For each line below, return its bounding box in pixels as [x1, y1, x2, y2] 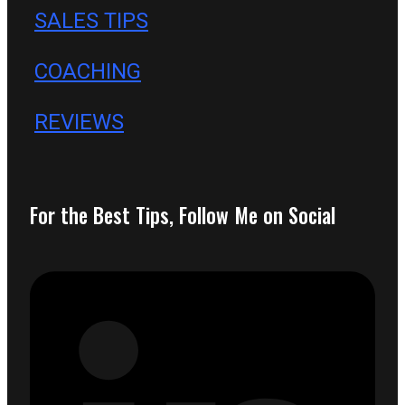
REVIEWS [34, 108, 124, 135]
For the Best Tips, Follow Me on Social [30, 199, 335, 231]
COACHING [34, 58, 141, 84]
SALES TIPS [34, 8, 148, 34]
